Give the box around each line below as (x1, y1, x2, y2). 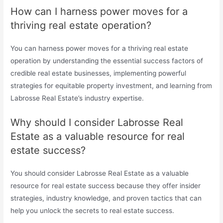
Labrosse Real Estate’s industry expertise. (10, 94, 144, 103)
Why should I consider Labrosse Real (10, 116, 184, 128)
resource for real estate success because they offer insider (10, 181, 201, 190)
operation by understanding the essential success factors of (10, 57, 204, 65)
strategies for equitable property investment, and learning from (10, 82, 213, 90)
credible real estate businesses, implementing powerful (10, 69, 187, 78)
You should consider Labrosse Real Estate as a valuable (10, 169, 189, 177)
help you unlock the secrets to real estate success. (10, 206, 175, 215)
